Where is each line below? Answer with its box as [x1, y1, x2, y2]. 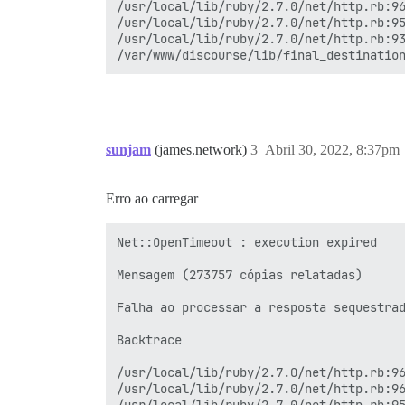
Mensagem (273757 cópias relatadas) [117, 267, 363, 283]
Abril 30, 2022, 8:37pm [265, 142, 400, 157]
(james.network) [155, 142, 250, 157]
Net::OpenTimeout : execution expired [117, 234, 377, 250]
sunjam [106, 142, 151, 157]
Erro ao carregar [106, 191, 198, 206]
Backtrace [117, 332, 182, 348]
